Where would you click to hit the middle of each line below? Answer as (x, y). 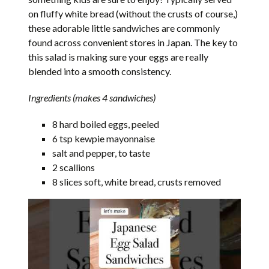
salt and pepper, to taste (101, 153)
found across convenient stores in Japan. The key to (133, 43)
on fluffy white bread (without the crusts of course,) (133, 14)
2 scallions (74, 168)
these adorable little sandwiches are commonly (124, 28)
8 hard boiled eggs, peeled (106, 124)
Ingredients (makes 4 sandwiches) (92, 98)
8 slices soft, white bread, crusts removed (137, 182)
